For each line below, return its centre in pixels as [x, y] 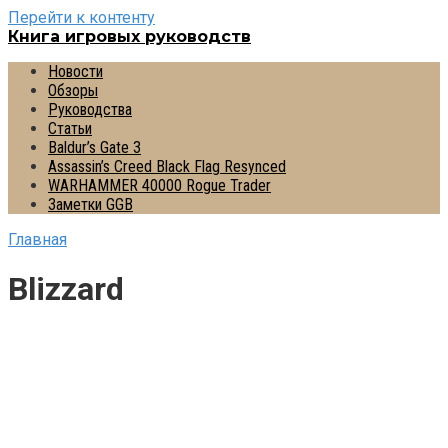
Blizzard [66, 289]
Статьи [70, 128]
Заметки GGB [90, 204]
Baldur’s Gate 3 [94, 147]
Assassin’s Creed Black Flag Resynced [167, 166]
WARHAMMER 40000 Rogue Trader [159, 185]
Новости [75, 71]
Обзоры [73, 90]
